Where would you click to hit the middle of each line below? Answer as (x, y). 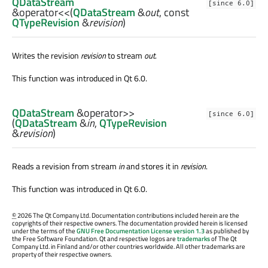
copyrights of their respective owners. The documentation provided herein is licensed (130, 223)
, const (174, 12)
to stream (125, 55)
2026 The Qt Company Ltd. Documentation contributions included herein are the (128, 215)
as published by (227, 231)
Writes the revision (46, 55)
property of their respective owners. (62, 254)
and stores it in (153, 166)
